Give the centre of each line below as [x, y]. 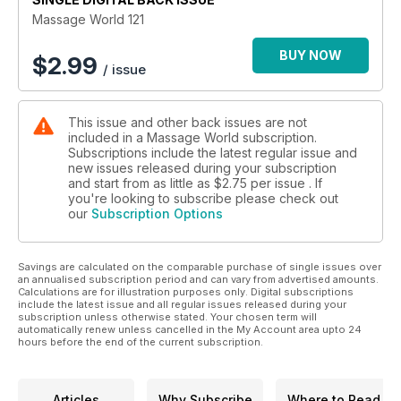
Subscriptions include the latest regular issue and [213, 152]
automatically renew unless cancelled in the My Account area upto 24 [190, 329]
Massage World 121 [88, 19]
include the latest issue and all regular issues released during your [182, 304]
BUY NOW [311, 55]
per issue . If [286, 183]
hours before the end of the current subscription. [141, 341]
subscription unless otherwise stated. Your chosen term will [167, 316]
